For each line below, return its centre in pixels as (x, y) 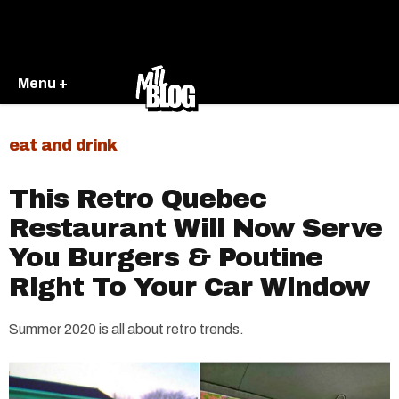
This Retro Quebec (138, 199)
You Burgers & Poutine (166, 257)
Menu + (43, 83)
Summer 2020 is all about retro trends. (126, 329)
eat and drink (63, 145)
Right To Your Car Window (189, 287)
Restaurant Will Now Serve (195, 228)
